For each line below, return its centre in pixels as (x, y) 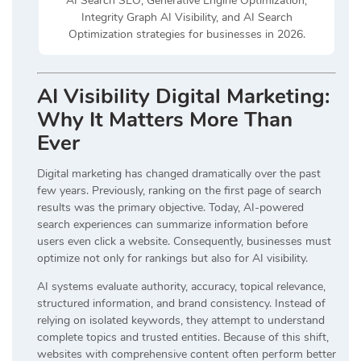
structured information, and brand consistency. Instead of (181, 303)
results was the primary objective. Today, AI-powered (170, 207)
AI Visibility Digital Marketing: (183, 96)
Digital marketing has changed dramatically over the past (179, 173)
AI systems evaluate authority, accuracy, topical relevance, (181, 286)
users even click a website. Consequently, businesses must (184, 241)
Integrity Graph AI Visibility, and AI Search (187, 17)
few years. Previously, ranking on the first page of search (179, 190)
